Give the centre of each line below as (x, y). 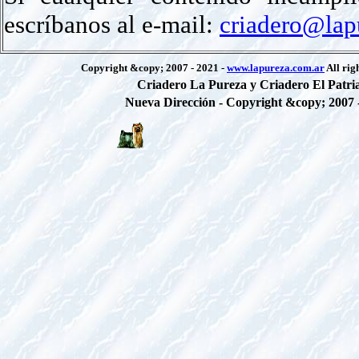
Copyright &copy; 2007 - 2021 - (154, 68)
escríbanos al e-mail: (112, 24)
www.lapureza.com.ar (276, 68)
